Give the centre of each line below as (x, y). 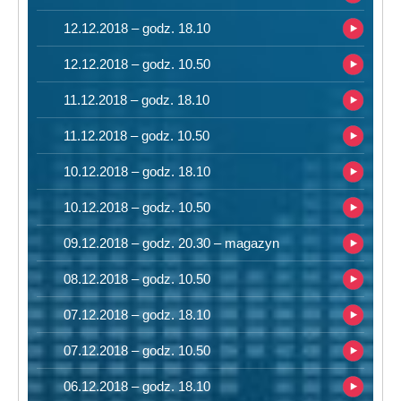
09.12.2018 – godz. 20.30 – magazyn (171, 243)
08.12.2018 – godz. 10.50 (137, 279)
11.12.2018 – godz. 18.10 (137, 100)
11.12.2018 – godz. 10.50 (137, 136)
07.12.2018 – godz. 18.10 (137, 315)
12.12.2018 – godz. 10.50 (137, 64)
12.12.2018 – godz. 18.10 (137, 28)
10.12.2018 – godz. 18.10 (137, 171)
